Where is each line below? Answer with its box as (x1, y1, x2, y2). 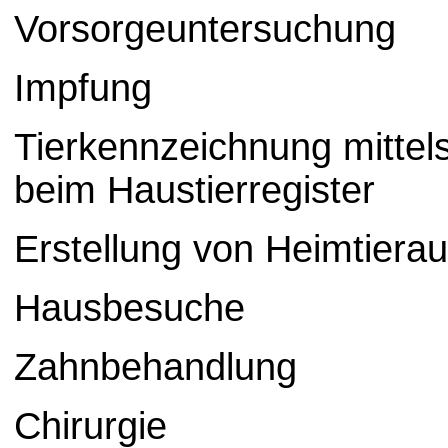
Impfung (14, 67, 152, 110)
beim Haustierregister (14, 169, 375, 212)
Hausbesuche (14, 287, 245, 330)
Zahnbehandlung (14, 346, 297, 389)
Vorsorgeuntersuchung (14, 8, 396, 51)
